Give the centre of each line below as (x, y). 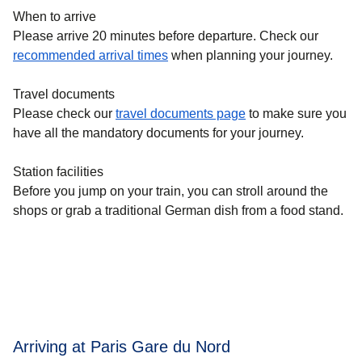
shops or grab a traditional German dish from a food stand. (178, 210)
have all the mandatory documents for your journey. (158, 133)
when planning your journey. (250, 55)
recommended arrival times (90, 55)
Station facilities (58, 171)
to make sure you (296, 113)
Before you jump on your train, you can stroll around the (170, 191)
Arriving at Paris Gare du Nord (122, 346)
